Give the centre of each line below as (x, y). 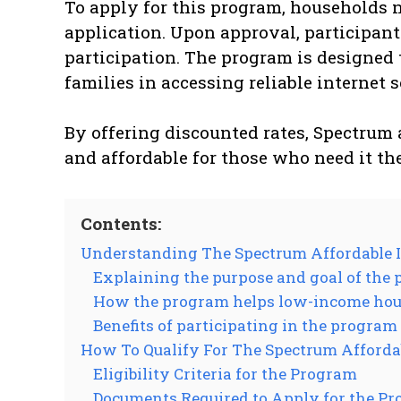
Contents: (121, 224)
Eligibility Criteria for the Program (225, 374)
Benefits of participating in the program (245, 326)
